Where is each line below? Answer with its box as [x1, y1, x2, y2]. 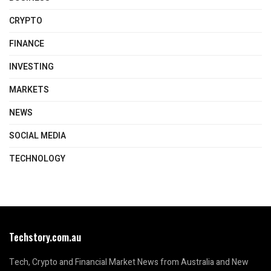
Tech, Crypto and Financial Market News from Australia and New [9, 256, 249, 269]
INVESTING [9, 60, 54, 74]
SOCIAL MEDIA [9, 129, 66, 143]
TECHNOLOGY [9, 152, 65, 166]
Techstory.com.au [9, 230, 81, 245]
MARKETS [9, 83, 49, 97]
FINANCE [9, 38, 44, 51]
